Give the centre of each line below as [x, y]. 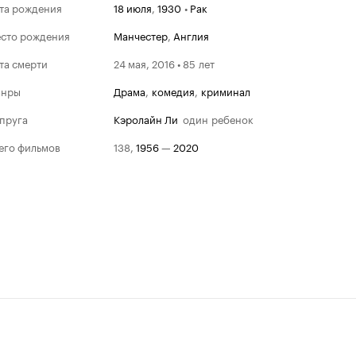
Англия [191, 35]
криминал [226, 91]
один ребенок [218, 118]
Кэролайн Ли [146, 118]
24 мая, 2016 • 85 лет [164, 63]
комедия [173, 91]
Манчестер [141, 35]
